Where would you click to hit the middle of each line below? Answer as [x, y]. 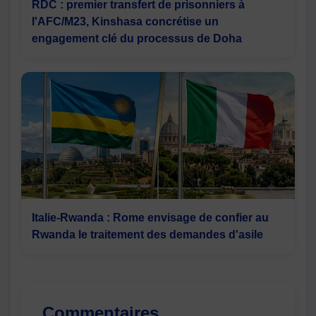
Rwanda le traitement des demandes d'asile [147, 235]
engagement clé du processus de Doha [137, 38]
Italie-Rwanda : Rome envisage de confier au [150, 218]
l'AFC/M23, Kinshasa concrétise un [125, 22]
